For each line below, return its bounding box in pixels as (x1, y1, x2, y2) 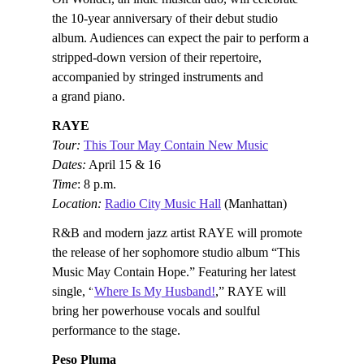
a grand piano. (52, 89, 125, 103)
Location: (52, 196, 105, 210)
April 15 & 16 (86, 157, 161, 171)
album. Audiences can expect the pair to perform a (52, 30, 309, 45)
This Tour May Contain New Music (84, 137, 268, 152)
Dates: (52, 157, 86, 171)
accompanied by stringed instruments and (52, 69, 263, 84)
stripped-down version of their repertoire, (52, 50, 262, 64)
